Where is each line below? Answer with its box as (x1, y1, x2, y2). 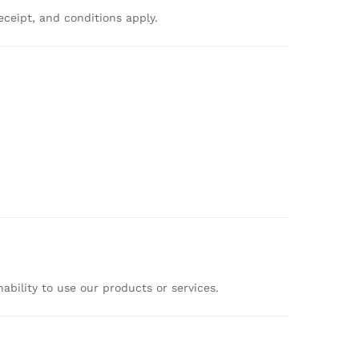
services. (171, 280, 219, 294)
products (103, 280, 156, 294)
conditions (64, 10, 126, 24)
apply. (126, 10, 158, 24)
